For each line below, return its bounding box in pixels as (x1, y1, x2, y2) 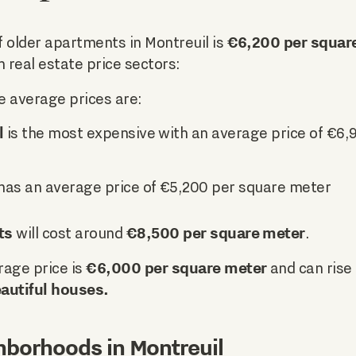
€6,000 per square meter (86, 257, 267, 277)
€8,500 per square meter (126, 223, 305, 243)
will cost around (12, 224, 126, 243)
